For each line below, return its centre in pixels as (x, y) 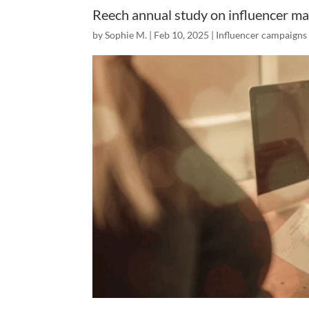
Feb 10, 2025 (182, 35)
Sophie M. (126, 35)
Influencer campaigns (262, 35)
